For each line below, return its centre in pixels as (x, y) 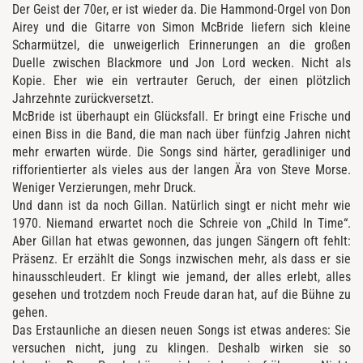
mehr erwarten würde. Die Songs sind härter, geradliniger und (181, 152)
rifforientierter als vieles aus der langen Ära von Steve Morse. (181, 169)
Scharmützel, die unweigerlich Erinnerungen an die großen (181, 45)
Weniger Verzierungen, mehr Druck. (104, 187)
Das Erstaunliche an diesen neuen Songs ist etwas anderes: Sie (181, 330)
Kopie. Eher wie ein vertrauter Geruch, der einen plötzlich (181, 80)
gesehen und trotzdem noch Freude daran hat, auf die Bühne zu (181, 294)
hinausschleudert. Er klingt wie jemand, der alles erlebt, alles (181, 276)
